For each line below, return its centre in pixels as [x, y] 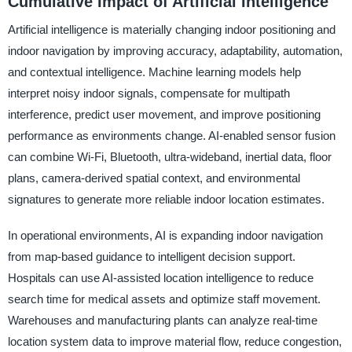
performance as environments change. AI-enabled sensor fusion [171, 136]
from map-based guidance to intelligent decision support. [151, 256]
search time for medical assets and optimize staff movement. [164, 299]
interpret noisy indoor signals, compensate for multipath [148, 93]
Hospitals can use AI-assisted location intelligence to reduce [160, 277]
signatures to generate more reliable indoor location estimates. [166, 200]
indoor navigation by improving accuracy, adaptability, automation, [175, 51]
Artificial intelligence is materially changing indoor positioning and [171, 30]
